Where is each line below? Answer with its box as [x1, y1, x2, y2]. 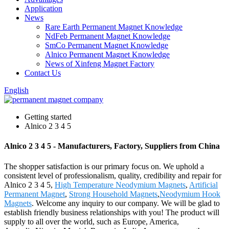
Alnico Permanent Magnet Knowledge [45, 50, 170, 59]
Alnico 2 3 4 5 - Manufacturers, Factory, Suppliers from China [4, 142, 220, 151]
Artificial [189, 180, 218, 189]
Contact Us [25, 68, 61, 77]
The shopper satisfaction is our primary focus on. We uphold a [4, 162, 204, 171]
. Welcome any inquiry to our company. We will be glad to [32, 198, 220, 208]
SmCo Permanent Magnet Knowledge [45, 41, 168, 50]
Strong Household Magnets [69, 189, 157, 198]
